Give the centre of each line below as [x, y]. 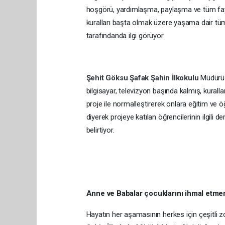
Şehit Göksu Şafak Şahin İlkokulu [143, 78]
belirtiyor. [100, 130]
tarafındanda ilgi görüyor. [125, 36]
